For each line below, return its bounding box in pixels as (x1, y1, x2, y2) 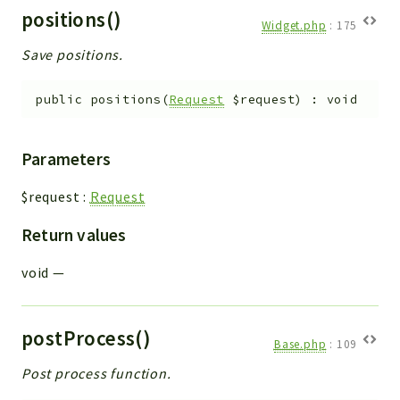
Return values (21, 224, 127, 246)
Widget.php (262, 18, 327, 34)
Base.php (273, 337, 327, 353)
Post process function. (21, 364, 171, 383)
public (36, 91, 83, 107)
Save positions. (21, 45, 123, 63)
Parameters (21, 148, 111, 171)
